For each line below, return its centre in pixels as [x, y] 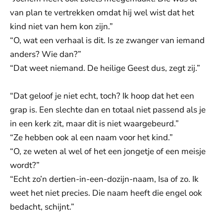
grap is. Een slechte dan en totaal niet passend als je [108, 110]
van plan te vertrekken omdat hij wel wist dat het [102, 13]
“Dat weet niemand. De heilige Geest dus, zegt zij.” [105, 68]
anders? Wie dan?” [46, 54]
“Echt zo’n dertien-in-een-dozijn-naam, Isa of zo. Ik [104, 179]
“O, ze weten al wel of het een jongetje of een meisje [108, 151]
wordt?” [25, 165]
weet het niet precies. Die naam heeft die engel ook [106, 193]
